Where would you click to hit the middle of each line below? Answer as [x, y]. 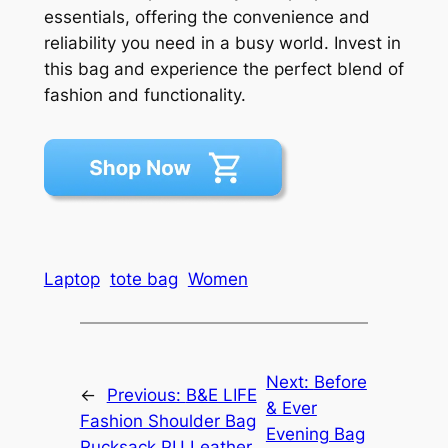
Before [340, 382]
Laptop [71, 278]
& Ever [291, 408]
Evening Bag [315, 434]
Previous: [146, 395]
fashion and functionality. [144, 94]
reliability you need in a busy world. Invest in [222, 42]
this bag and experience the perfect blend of [223, 68]
